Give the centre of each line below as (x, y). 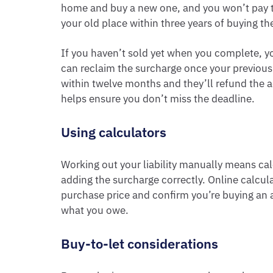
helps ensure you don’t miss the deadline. (158, 99)
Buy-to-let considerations (140, 243)
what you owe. (95, 210)
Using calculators (114, 132)
